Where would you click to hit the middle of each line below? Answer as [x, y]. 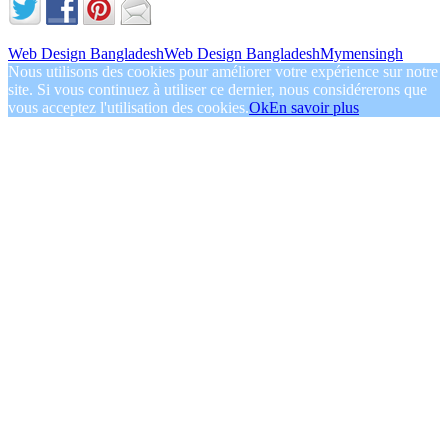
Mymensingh [361, 53]
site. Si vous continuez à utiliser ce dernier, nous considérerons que [217, 89]
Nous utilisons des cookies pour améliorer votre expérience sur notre [223, 71]
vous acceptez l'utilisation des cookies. [128, 107]
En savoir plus [314, 107]
